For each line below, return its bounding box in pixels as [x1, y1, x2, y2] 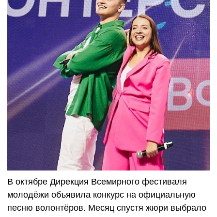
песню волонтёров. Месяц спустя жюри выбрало [7, 203, 206, 213]
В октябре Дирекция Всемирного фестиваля [7, 177, 187, 187]
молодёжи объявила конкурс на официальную [7, 190, 196, 200]
